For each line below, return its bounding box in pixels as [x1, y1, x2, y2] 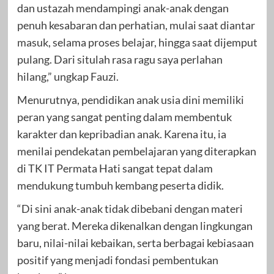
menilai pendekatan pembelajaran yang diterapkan [17, 144, 256, 158]
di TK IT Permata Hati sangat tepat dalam [17, 161, 213, 176]
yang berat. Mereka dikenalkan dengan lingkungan [17, 219, 253, 233]
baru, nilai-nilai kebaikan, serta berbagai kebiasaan [17, 236, 254, 250]
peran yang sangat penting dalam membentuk [17, 110, 232, 124]
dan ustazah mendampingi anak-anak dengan [17, 1, 229, 15]
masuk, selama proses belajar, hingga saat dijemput [17, 35, 257, 50]
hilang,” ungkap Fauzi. [17, 70, 119, 84]
